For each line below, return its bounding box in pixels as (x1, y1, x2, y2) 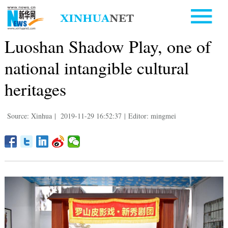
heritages (4, 77, 66, 101)
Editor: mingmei (128, 110, 176, 121)
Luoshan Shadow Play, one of (4, 34, 211, 58)
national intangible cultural (4, 55, 189, 79)
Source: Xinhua (7, 110, 52, 121)
